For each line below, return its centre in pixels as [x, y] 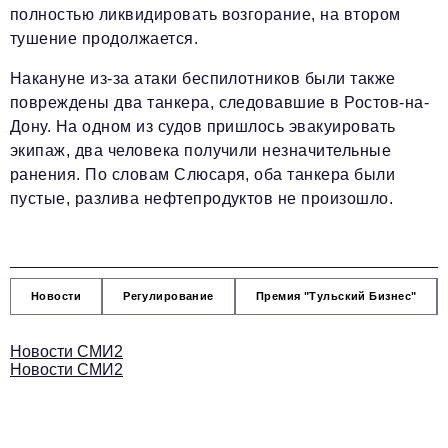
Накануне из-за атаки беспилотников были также [203, 79]
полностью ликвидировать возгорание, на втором [205, 15]
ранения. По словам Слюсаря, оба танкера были [203, 175]
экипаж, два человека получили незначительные [201, 151]
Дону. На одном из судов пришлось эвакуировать [203, 127]
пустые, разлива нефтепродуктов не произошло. [202, 199]
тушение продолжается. [104, 39]
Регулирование [168, 296]
